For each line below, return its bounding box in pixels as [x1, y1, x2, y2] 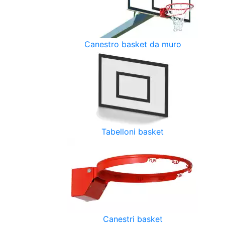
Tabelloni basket [101, 126, 164, 137]
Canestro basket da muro [84, 39, 181, 49]
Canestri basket [102, 213, 163, 224]
